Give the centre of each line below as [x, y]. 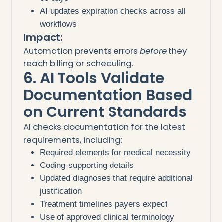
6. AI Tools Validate [93, 78]
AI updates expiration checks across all [113, 11]
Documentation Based [108, 95]
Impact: [43, 37]
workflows [58, 24]
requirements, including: [73, 139]
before [153, 50]
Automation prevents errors [81, 50]
